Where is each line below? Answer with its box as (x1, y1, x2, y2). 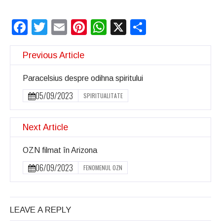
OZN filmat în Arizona (23, 146, 97, 155)
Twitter (47, 18, 94, 37)
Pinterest (87, 18, 149, 37)
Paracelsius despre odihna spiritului (23, 74, 143, 83)
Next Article (23, 122, 68, 133)
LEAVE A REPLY (10, 205, 71, 215)
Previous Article (23, 50, 84, 61)
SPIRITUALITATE (83, 91, 123, 100)
